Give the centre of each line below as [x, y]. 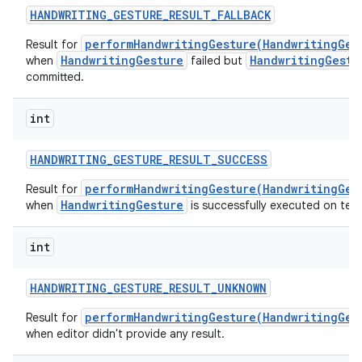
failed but [217, 61]
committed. [55, 77]
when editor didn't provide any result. [125, 334]
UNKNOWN [242, 288]
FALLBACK [244, 15]
